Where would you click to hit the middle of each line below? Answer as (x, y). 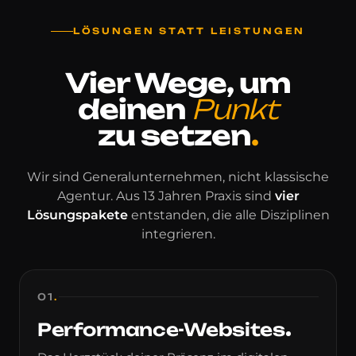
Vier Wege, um (178, 83)
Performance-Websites (161, 329)
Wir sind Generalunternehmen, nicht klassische (178, 176)
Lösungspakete (77, 215)
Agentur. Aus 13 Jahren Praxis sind (166, 195)
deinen (132, 109)
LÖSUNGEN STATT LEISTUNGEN (189, 31)
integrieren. (178, 234)
